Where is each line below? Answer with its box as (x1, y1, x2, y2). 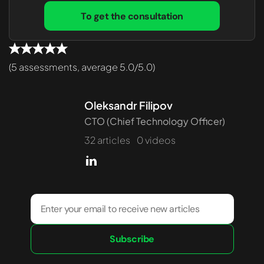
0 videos (137, 133, 176, 146)
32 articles (84, 133, 132, 146)
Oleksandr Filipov (84, 98, 173, 112)
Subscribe (110, 232, 154, 245)
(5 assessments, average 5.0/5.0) (9, 60, 155, 73)
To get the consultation (81, 9, 183, 22)
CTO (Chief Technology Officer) (84, 114, 225, 127)
